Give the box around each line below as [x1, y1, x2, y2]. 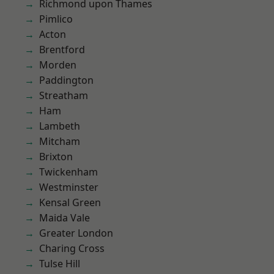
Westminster [39, 180, 98, 194]
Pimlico [39, 12, 73, 26]
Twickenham [39, 165, 98, 179]
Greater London [39, 226, 113, 240]
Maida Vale [39, 211, 90, 224]
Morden [39, 58, 76, 72]
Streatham [39, 89, 88, 102]
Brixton [39, 150, 73, 163]
